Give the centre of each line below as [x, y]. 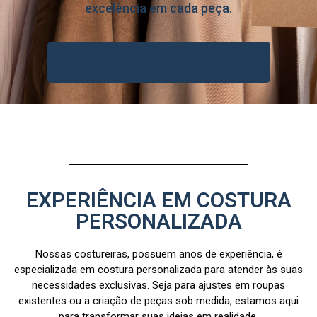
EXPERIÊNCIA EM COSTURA [158, 200]
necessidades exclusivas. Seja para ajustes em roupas [158, 286]
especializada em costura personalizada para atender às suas [158, 270]
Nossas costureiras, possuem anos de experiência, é [158, 254]
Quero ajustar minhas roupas [158, 62]
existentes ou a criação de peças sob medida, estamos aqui [158, 301]
